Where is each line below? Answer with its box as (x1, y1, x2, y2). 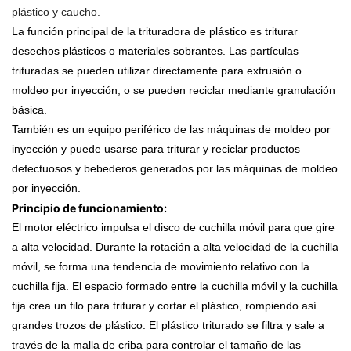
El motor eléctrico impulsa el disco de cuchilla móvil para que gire (12, 220, 335, 233)
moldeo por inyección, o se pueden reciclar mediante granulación (12, 83, 335, 96)
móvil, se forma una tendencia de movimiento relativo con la (12, 259, 309, 273)
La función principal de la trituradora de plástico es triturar (12, 24, 298, 38)
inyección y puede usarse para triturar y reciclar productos (12, 142, 300, 155)
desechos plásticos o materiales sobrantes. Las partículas (12, 44, 299, 57)
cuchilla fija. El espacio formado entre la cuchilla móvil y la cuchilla (12, 279, 338, 292)
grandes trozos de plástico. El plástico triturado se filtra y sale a (12, 318, 324, 331)
